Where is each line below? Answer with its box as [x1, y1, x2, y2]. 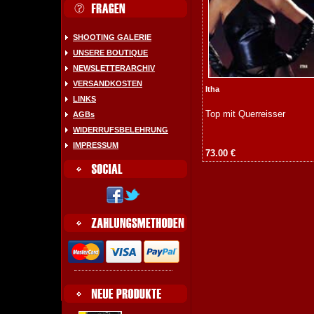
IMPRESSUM [73, 141, 118, 149]
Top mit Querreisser [205, 109, 285, 120]
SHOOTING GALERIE [73, 33, 151, 41]
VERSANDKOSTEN [73, 79, 142, 88]
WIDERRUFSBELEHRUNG [73, 125, 168, 134]
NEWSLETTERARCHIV [73, 64, 155, 72]
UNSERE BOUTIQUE [73, 48, 148, 57]
